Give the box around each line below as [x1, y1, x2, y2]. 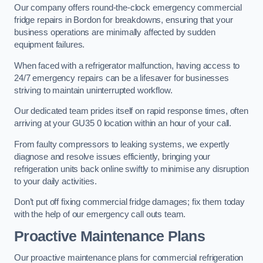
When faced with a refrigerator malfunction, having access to [14, 60, 240, 70]
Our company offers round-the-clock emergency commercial [14, 3, 242, 12]
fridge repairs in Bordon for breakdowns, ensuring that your [14, 15, 233, 25]
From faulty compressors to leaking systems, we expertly [14, 139, 230, 149]
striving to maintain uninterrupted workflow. [14, 85, 173, 95]
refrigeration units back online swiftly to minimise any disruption [14, 164, 249, 174]
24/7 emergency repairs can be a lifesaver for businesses [14, 73, 229, 83]
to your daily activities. [14, 176, 97, 186]
